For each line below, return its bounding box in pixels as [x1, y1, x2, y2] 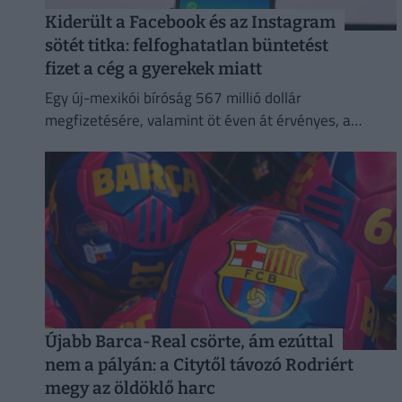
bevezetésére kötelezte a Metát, [44, 153, 257, 177]
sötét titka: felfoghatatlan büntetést [44, 35, 328, 57]
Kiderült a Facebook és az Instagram [44, 12, 336, 33]
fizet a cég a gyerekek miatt [44, 58, 262, 80]
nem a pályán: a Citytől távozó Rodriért [44, 354, 354, 375]
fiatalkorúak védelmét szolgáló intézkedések [44, 130, 335, 154]
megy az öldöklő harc [44, 378, 215, 398]
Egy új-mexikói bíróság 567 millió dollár [44, 85, 301, 109]
